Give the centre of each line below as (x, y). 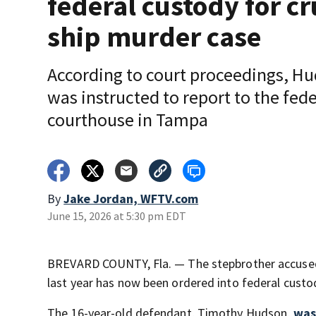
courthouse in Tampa (128, 120)
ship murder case (154, 37)
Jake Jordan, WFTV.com (131, 199)
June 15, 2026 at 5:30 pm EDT (117, 216)
